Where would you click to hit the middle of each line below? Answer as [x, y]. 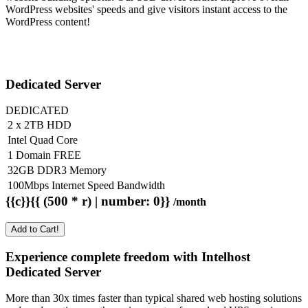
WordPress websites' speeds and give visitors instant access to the [146, 9]
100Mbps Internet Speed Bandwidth [86, 186]
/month [190, 202]
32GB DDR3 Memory [57, 170]
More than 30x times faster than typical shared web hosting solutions [154, 298]
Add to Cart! [35, 230]
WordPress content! [48, 21]
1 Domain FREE [44, 155]
